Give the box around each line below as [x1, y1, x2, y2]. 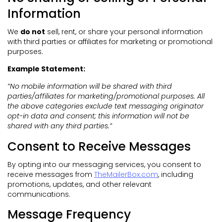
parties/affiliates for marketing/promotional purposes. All [7, 91, 205, 102]
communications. [7, 189, 70, 200]
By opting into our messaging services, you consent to [7, 160, 201, 170]
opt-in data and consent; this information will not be [7, 111, 189, 121]
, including [158, 169, 193, 180]
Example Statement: [7, 64, 85, 74]
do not [20, 26, 45, 37]
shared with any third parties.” [7, 121, 112, 131]
